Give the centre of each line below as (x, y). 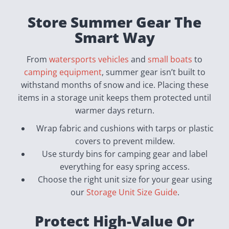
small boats (170, 59)
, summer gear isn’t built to (153, 72)
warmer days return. (114, 110)
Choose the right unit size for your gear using (125, 179)
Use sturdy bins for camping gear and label (125, 154)
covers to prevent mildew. (125, 141)
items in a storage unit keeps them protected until (114, 98)
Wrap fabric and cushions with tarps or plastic (125, 128)
